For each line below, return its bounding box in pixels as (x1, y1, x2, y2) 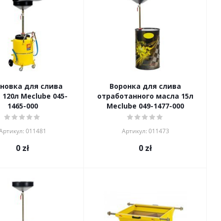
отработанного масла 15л (97, 91, 193, 101)
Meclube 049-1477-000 (107, 101, 184, 110)
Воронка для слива (110, 81, 181, 91)
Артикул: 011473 (121, 127, 169, 135)
